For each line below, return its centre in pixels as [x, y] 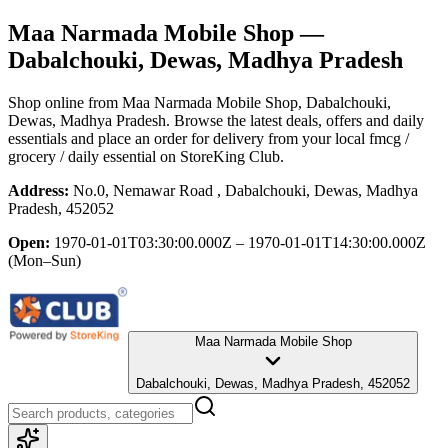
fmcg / [389, 138]
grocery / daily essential [82, 156]
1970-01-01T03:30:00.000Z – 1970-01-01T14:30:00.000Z [240, 242]
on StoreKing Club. [220, 156]
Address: [38, 190]
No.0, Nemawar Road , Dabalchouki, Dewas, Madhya [245, 190]
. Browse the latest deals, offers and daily [295, 120]
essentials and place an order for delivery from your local [186, 138]
